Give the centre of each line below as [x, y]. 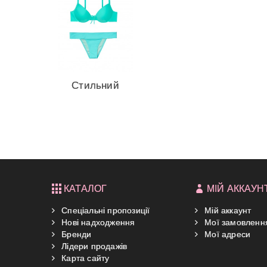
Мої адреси [226, 234]
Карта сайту [84, 258]
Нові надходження [97, 222]
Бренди [75, 234]
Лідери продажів [93, 246]
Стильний [95, 85]
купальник [95, 100]
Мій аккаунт [227, 210]
